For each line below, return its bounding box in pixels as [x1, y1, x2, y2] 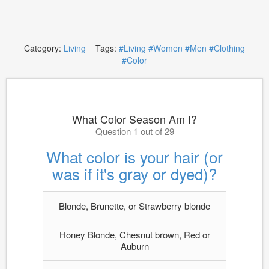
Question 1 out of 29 [95, 125, 174, 138]
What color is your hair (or [46, 145, 223, 168]
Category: [24, 42, 64, 54]
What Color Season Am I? [72, 111, 197, 127]
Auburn [120, 240, 149, 252]
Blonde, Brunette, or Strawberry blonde [59, 199, 210, 212]
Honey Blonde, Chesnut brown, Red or [59, 228, 210, 241]
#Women [148, 42, 183, 54]
